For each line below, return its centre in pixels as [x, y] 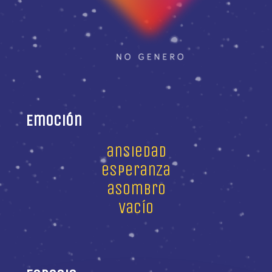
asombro [136, 189]
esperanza [136, 170]
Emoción [54, 120]
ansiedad [136, 151]
